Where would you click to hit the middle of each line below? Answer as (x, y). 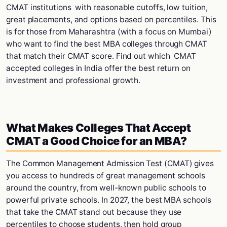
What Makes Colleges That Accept (99, 128)
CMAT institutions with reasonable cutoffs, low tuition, (107, 7)
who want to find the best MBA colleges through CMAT (108, 44)
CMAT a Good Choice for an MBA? (97, 141)
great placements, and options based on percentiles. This (111, 20)
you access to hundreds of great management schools (106, 176)
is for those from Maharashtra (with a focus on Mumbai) (109, 32)
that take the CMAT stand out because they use (94, 212)
